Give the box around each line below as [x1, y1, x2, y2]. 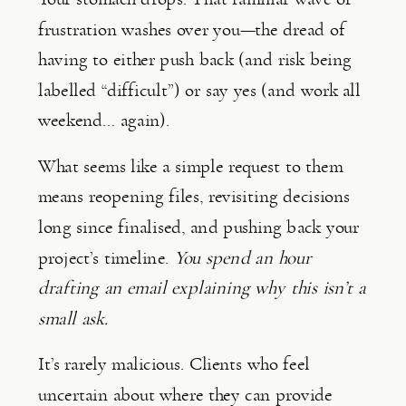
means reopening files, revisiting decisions [38, 187, 351, 207]
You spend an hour [173, 247, 311, 267]
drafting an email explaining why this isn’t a [38, 278, 366, 298]
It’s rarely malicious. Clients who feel [38, 354, 310, 374]
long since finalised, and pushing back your [38, 217, 360, 237]
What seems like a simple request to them [38, 156, 343, 176]
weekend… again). [38, 111, 170, 130]
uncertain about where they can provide [38, 384, 333, 404]
